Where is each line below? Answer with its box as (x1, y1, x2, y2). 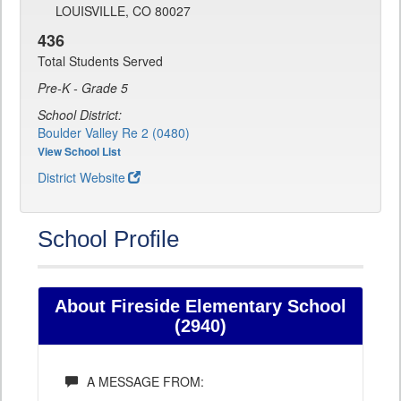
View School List (38, 143, 121, 160)
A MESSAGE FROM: (87, 372, 204, 391)
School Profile (38, 226, 179, 253)
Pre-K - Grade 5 (38, 79, 128, 98)
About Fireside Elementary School (55, 296, 346, 317)
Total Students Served (38, 52, 163, 71)
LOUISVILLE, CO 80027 (55, 2, 191, 21)
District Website (38, 168, 125, 187)
